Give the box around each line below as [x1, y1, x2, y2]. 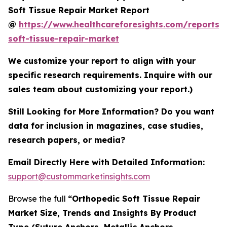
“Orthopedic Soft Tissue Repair [68, 193, 200, 204]
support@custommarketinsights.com [8, 171, 150, 181]
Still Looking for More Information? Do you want [8, 106, 214, 117]
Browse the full [8, 193, 68, 204]
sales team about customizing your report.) [8, 84, 193, 94]
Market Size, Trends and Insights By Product [8, 207, 197, 218]
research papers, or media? [8, 134, 128, 145]
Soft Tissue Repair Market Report [8, 5, 149, 15]
